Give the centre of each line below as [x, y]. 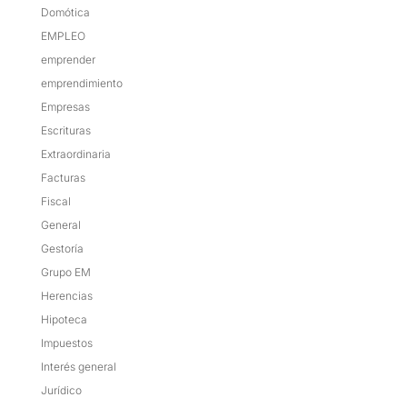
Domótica [65, 12]
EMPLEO [63, 35]
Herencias [66, 295]
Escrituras [65, 130]
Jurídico [61, 390]
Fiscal [55, 201]
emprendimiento [81, 83]
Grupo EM [65, 272]
